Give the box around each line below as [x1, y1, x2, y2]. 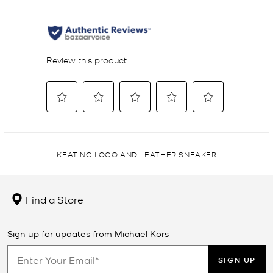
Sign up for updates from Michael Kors [7, 227, 169, 239]
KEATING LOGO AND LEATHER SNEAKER [57, 149, 217, 158]
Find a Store [23, 192, 83, 206]
